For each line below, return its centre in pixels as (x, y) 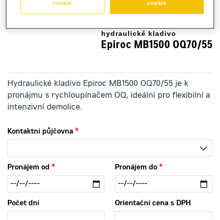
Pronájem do (136, 168)
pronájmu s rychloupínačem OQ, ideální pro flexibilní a (109, 96)
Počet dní (23, 204)
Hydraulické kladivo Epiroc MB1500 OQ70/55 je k (98, 84)
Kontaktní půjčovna (40, 132)
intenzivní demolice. (45, 108)
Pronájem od (28, 168)
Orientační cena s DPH (153, 204)
